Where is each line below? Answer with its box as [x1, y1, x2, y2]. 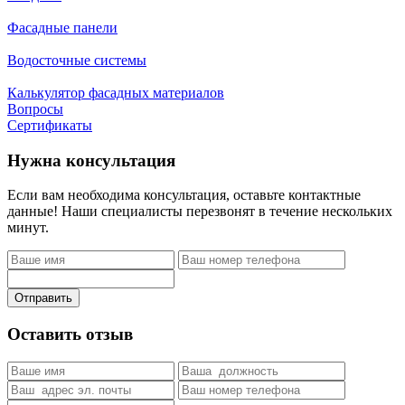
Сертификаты [7, 117, 92, 133]
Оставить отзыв [7, 325, 133, 344]
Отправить [14, 291, 72, 306]
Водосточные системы [7, 52, 146, 68]
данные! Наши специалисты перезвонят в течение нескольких [7, 203, 392, 220]
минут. [7, 220, 49, 236]
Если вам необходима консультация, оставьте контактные [7, 187, 361, 203]
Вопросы [7, 100, 63, 117]
